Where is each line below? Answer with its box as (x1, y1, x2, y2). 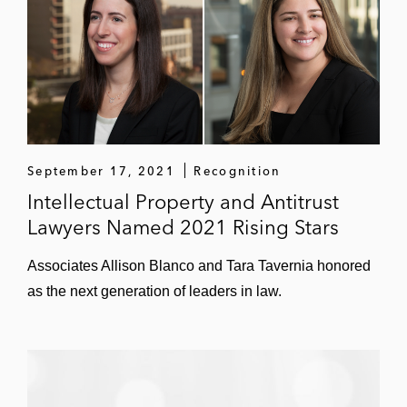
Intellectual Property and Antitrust (27, 188, 339, 214)
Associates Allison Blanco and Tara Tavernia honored (27, 257, 371, 273)
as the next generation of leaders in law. (27, 283, 282, 299)
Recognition (194, 163, 282, 178)
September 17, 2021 (27, 163, 175, 178)
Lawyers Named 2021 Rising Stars (27, 213, 339, 240)
